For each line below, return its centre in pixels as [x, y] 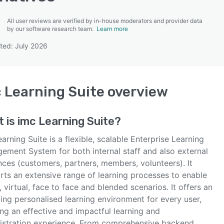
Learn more [112, 29]
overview [136, 92]
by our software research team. [52, 29]
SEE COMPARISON [109, 49]
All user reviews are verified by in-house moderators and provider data [105, 21]
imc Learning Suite [66, 121]
